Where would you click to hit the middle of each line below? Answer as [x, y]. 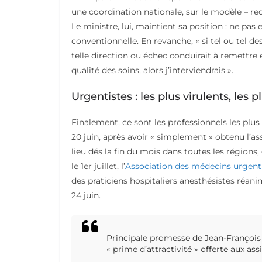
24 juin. [86, 195]
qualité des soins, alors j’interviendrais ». [152, 70]
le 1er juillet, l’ [98, 166]
